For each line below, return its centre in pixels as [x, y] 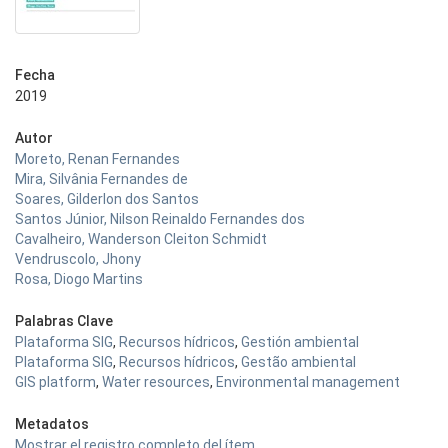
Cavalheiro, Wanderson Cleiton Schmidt [141, 239]
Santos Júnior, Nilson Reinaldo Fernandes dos [160, 219]
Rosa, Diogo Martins [79, 279]
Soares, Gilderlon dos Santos [107, 199]
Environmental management [308, 382]
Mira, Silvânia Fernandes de [101, 179]
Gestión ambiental [300, 342]
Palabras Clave [64, 321]
